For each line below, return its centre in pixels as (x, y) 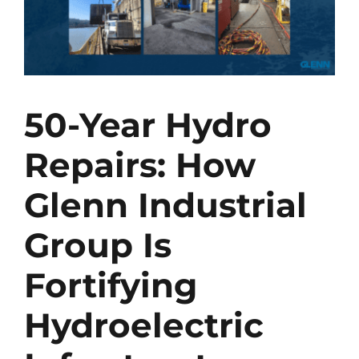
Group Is (97, 245)
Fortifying (110, 285)
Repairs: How (139, 165)
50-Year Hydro (147, 125)
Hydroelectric (143, 325)
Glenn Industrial (165, 205)
